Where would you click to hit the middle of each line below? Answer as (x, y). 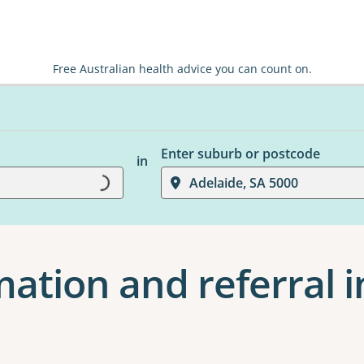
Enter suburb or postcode (240, 154)
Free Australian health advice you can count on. (182, 69)
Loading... (123, 180)
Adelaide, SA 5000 (243, 183)
